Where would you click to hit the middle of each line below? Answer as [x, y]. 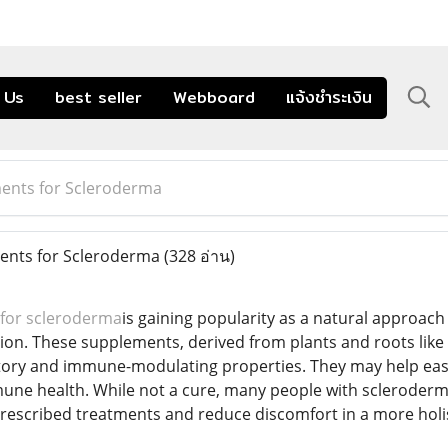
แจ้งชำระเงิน [329, 97]
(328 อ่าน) [199, 255]
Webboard [214, 97]
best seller [98, 97]
